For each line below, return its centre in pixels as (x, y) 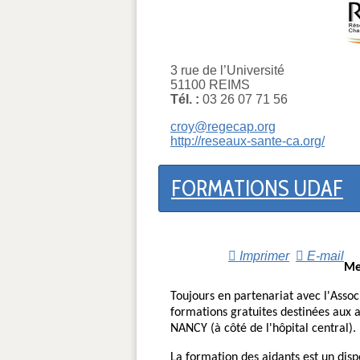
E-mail (324, 256)
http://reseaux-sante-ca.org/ (247, 141)
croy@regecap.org (223, 126)
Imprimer (263, 256)
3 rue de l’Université (227, 70)
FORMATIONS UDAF (257, 188)
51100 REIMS (210, 84)
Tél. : (185, 99)
